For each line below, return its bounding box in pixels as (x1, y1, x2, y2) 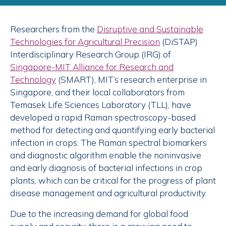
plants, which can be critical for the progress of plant (10, 175, 216, 186)
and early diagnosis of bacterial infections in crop (10, 162, 202, 174)
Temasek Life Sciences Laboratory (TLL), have (10, 99, 191, 110)
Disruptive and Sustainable (97, 24, 203, 35)
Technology (10, 74, 56, 85)
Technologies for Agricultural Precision (10, 36, 160, 47)
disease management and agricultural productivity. (10, 188, 207, 199)
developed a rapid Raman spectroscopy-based (10, 112, 196, 123)
